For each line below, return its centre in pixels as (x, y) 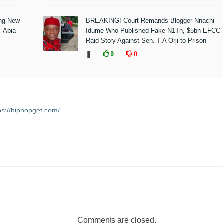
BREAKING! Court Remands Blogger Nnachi (150, 21)
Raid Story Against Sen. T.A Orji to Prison (146, 41)
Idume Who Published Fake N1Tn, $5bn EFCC (153, 31)
